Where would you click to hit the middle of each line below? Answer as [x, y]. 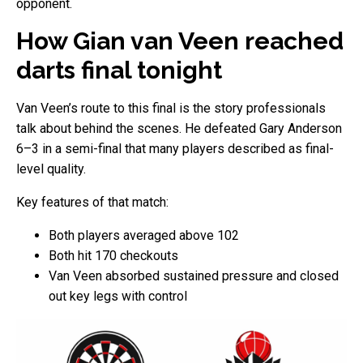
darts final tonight [119, 70]
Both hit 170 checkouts [113, 255]
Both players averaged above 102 [144, 235]
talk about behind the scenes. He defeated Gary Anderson [179, 128]
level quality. [51, 169]
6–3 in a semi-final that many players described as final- [175, 148]
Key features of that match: [92, 202]
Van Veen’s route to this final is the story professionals [171, 108]
